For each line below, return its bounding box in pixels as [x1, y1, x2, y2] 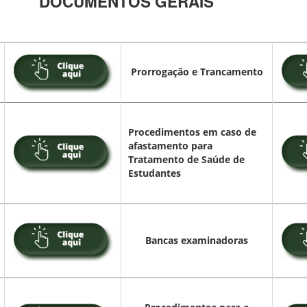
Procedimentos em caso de [128, 125, 256, 139]
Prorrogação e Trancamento [130, 65, 263, 79]
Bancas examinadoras [145, 234, 248, 247]
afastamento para [128, 139, 212, 153]
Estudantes [128, 167, 181, 180]
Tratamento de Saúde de [128, 153, 245, 167]
